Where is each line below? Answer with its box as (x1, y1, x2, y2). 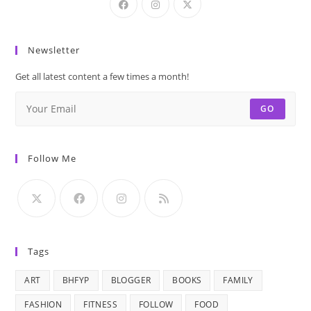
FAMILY (223, 274, 253, 286)
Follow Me (28, 151, 77, 165)
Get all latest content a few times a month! (15, 69, 190, 83)
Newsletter (28, 43, 81, 56)
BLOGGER (110, 274, 151, 286)
